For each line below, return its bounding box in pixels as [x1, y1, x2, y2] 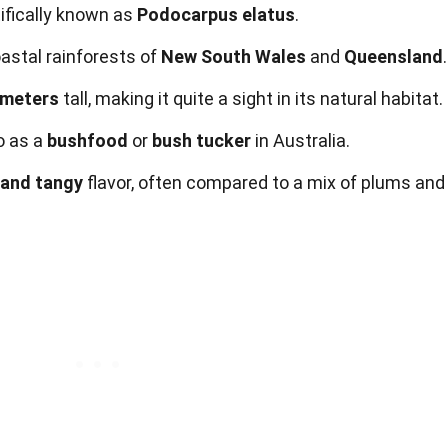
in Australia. [251, 130, 350, 151]
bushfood [47, 130, 128, 151]
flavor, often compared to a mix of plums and [83, 172, 445, 193]
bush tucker [152, 130, 251, 151]
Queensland [344, 46, 443, 67]
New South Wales [161, 46, 306, 67]
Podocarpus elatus [137, 4, 295, 25]
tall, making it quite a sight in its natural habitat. [59, 88, 443, 109]
